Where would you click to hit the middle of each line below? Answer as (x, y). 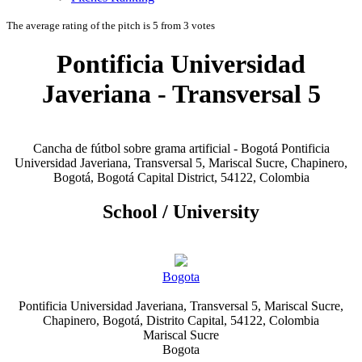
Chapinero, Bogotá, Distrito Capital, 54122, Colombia (181, 320)
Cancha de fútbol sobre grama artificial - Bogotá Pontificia (181, 148)
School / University (181, 211)
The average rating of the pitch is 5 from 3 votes (111, 25)
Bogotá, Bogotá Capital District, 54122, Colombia (181, 177)
